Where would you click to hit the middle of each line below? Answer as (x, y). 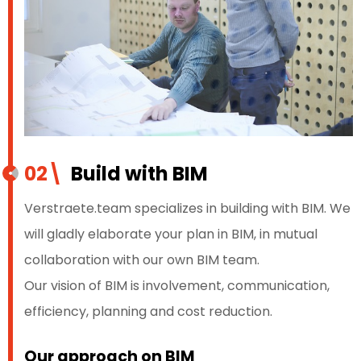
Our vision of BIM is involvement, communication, (177, 286)
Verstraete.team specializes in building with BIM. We (187, 209)
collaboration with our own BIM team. (142, 260)
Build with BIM (135, 174)
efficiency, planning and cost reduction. (150, 312)
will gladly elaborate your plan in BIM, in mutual (171, 234)
